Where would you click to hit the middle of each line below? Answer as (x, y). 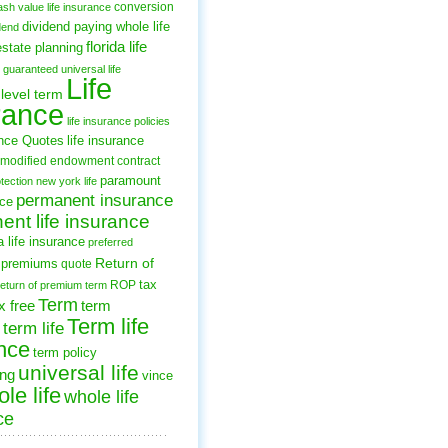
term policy (65, 353)
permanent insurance (94, 200)
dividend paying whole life (96, 26)
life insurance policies (118, 121)
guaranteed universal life (62, 69)
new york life (66, 181)
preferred (110, 242)
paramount (130, 181)
